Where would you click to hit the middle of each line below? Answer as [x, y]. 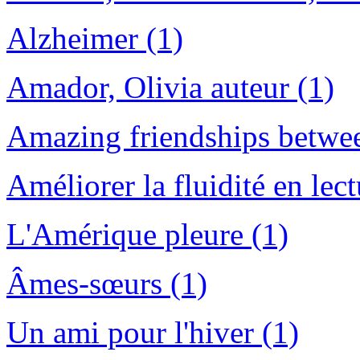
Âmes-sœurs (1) [107, 284]
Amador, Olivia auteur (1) [170, 88]
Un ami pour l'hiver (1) [153, 333]
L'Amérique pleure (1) [147, 235]
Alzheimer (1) [95, 39]
